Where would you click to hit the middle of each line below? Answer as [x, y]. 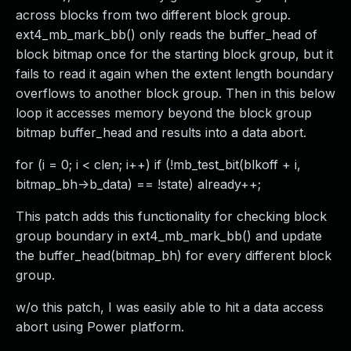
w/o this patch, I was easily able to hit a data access [170, 307]
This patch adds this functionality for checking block [171, 216]
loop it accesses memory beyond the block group [164, 113]
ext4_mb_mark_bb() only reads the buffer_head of [166, 34]
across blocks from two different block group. [153, 15]
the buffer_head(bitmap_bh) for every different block [174, 255]
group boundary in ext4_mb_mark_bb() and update [169, 236]
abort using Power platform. [100, 327]
